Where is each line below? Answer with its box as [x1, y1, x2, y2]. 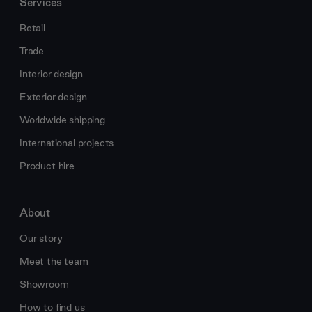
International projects [19, 136, 114, 149]
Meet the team [19, 254, 88, 267]
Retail [19, 21, 45, 34]
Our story [19, 231, 63, 244]
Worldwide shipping [19, 113, 105, 126]
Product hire [19, 159, 75, 172]
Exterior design [19, 90, 87, 103]
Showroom [19, 277, 69, 290]
